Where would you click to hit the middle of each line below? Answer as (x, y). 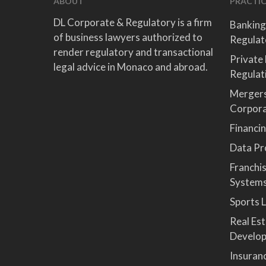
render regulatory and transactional (133, 52)
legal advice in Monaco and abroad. (131, 67)
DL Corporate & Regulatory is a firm (133, 22)
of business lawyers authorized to (128, 37)
